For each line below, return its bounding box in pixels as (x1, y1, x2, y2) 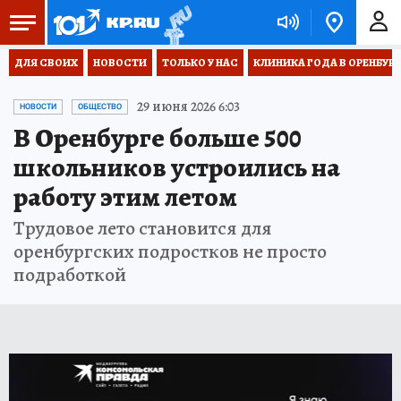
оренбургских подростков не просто (13, 238, 327, 265)
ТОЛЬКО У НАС (162, 55, 238, 70)
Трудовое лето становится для (13, 215, 272, 242)
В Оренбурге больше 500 (13, 120, 302, 156)
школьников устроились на (13, 149, 340, 185)
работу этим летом (13, 179, 237, 215)
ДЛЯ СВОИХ (14, 55, 78, 70)
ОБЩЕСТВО (78, 102, 122, 111)
